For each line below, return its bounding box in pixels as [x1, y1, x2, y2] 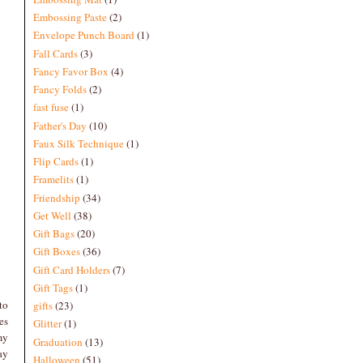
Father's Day [33, 117, 87, 133]
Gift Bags [33, 226, 75, 241]
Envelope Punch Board [33, 28, 135, 43]
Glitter [33, 316, 62, 331]
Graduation [33, 334, 83, 349]
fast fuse [33, 100, 69, 115]
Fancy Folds [33, 82, 87, 96]
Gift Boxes [33, 244, 80, 259]
